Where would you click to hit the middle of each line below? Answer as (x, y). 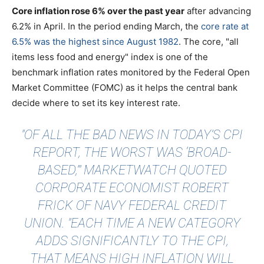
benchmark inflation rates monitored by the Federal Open (131, 72)
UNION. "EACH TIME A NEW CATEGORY (132, 223)
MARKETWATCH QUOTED (155, 170)
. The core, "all (209, 42)
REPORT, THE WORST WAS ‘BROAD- (132, 153)
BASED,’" (60, 170)
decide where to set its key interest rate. (96, 103)
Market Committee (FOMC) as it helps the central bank (125, 88)
